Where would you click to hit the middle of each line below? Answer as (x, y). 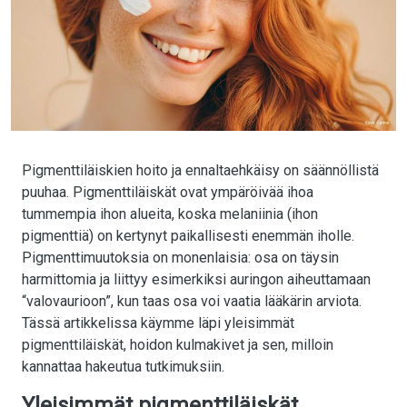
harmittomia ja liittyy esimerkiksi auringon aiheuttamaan (196, 280)
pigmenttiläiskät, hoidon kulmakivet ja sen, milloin (178, 345)
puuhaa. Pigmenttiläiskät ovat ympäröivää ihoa (168, 193)
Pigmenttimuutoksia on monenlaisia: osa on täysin (180, 258)
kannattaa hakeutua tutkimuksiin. (123, 367)
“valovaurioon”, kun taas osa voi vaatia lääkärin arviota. (192, 302)
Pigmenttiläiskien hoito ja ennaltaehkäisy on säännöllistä (200, 171)
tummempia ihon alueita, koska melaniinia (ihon (170, 214)
